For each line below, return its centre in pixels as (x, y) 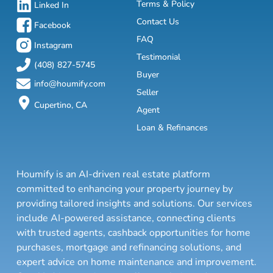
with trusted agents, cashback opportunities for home (133, 233)
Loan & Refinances (172, 128)
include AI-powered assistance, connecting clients (126, 218)
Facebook (52, 26)
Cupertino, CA (61, 105)
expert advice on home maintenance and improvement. (136, 262)
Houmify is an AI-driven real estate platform (113, 175)
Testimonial (158, 57)
